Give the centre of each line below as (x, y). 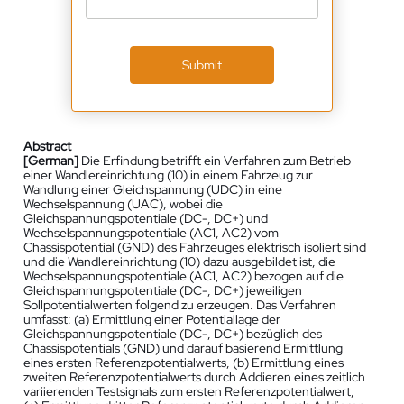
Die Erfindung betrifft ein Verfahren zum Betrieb (216, 160)
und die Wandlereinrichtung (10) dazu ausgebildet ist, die (179, 261)
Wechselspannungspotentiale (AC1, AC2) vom (151, 232)
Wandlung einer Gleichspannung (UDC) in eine (153, 189)
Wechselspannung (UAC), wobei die (123, 203)
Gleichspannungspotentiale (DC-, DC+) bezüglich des (173, 333)
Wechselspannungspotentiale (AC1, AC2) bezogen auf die (184, 275)
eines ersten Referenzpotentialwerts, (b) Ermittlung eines (184, 362)
